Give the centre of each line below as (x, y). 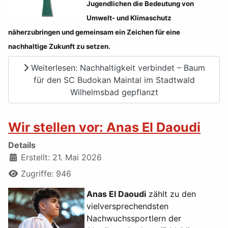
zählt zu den (171, 194)
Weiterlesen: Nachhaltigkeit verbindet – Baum (117, 67)
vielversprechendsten (127, 206)
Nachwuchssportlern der (134, 219)
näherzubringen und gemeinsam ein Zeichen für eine (94, 32)
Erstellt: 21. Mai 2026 (61, 158)
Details (22, 145)
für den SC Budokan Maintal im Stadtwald (114, 80)
